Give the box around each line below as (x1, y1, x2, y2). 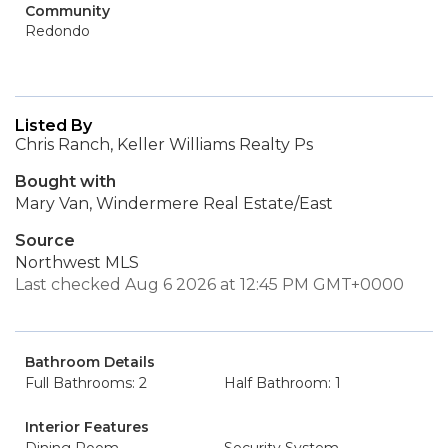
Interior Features (25, 418, 149, 436)
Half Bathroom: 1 (224, 374, 341, 392)
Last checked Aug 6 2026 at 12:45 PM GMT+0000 (15, 275, 404, 294)
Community (25, 2, 110, 20)
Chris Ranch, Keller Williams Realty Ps (15, 135, 313, 154)
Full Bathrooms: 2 (25, 374, 147, 392)
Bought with (15, 172, 116, 191)
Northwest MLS (15, 253, 139, 272)
